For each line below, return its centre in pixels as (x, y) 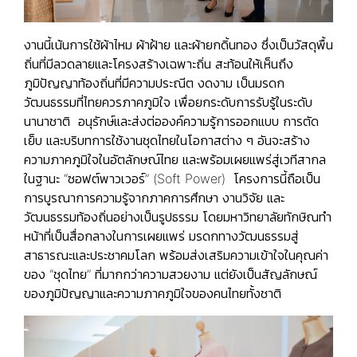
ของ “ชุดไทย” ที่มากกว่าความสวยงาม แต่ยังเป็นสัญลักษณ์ (171, 274)
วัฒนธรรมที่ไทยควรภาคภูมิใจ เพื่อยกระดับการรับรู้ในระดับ (168, 102)
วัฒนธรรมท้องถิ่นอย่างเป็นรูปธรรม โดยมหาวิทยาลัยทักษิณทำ (178, 216)
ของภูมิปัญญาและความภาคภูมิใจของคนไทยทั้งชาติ (153, 293)
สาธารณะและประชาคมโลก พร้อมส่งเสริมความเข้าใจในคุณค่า (176, 255)
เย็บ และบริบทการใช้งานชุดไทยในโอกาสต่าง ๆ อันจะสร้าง (167, 140)
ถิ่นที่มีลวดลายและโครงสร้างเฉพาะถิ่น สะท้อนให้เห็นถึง (159, 63)
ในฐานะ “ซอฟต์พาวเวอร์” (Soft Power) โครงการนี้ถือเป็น (172, 178)
